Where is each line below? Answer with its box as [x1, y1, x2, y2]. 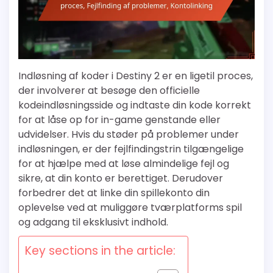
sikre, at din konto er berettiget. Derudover [18, 171, 223, 185]
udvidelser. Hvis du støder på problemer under [18, 127, 239, 141]
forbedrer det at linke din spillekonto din [18, 185, 210, 200]
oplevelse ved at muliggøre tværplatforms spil [18, 200, 242, 214]
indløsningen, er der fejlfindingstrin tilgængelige [18, 141, 244, 156]
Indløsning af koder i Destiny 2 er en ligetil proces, [18, 68, 253, 83]
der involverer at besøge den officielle [18, 83, 200, 97]
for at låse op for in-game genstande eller [18, 112, 221, 127]
